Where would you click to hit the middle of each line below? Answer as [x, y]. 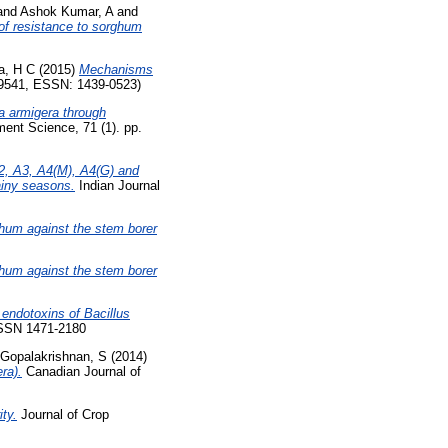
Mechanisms [116, 70]
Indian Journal [117, 185]
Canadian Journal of [81, 372]
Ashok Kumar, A [66, 12]
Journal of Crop [63, 414]
